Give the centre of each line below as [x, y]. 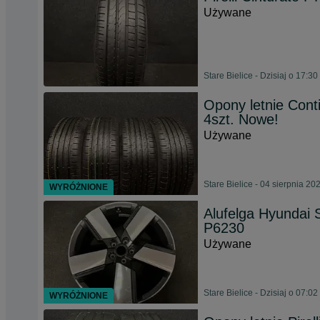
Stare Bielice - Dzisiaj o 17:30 [261, 76]
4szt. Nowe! [241, 119]
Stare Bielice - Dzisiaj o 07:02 [261, 293]
